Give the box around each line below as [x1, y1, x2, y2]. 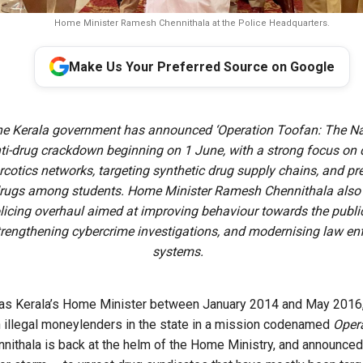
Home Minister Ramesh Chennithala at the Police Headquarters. [54, 17, 330, 28]
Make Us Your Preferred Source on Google [69, 58, 335, 75]
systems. [152, 243, 203, 259]
